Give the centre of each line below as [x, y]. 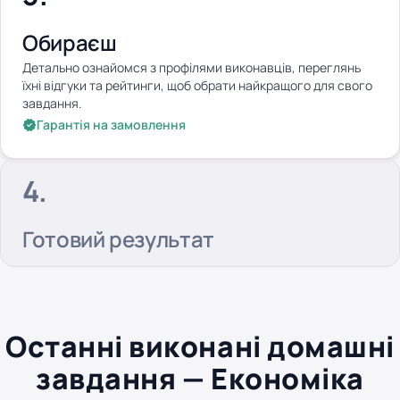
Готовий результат [118, 239]
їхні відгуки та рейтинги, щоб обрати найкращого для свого [197, 85]
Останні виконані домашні [200, 346]
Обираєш [70, 42]
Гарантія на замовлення [111, 125]
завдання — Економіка [200, 379]
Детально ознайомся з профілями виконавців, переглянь [192, 67]
